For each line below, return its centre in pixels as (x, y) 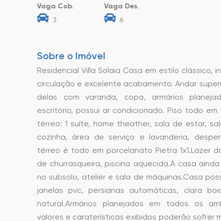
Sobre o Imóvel (71, 56)
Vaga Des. (122, 6)
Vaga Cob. (55, 6)
